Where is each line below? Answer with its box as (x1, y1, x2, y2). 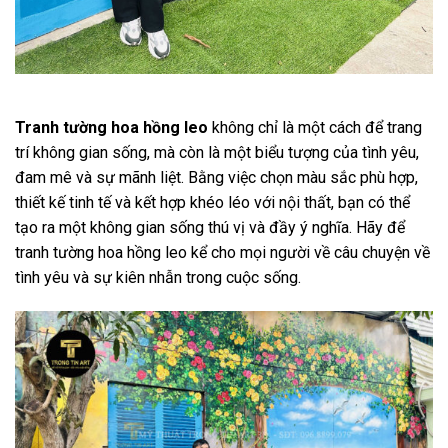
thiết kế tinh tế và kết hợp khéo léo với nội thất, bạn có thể (15, 193, 410, 213)
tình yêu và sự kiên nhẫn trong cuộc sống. (15, 268, 301, 288)
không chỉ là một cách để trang (208, 118, 422, 138)
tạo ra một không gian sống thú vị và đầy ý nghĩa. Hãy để (15, 218, 405, 238)
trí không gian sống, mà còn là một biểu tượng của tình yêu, (15, 143, 419, 163)
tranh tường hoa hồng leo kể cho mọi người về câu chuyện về (15, 243, 430, 263)
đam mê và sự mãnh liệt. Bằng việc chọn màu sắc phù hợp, (15, 168, 418, 188)
